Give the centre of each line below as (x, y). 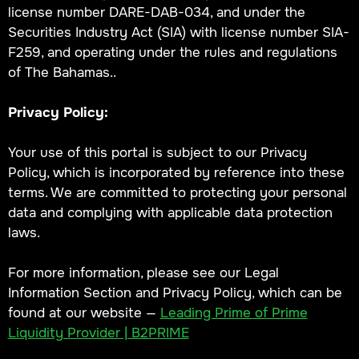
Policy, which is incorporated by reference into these (176, 172)
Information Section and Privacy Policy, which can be (175, 292)
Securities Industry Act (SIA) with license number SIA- (178, 32)
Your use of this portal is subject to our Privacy (157, 152)
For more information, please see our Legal (143, 272)
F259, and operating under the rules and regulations (172, 52)
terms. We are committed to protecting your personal (177, 192)
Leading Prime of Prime (234, 312)
